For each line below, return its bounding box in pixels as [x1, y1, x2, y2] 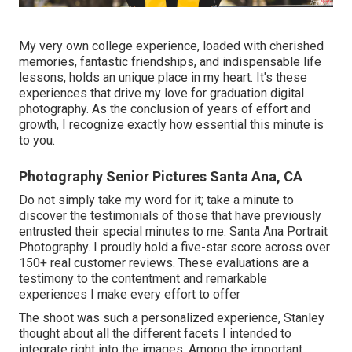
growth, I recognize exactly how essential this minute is [19, 116, 324, 132]
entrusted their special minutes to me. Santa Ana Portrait [19, 223, 328, 239]
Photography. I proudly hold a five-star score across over [19, 239, 330, 255]
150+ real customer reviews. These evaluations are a [19, 255, 309, 270]
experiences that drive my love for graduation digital [19, 85, 304, 101]
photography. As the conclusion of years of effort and [19, 101, 310, 116]
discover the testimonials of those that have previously [19, 207, 321, 223]
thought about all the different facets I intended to [19, 325, 291, 341]
